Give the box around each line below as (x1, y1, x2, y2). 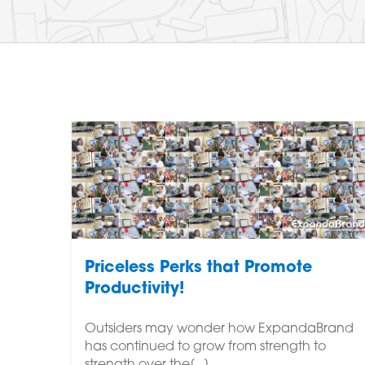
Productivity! (85, 281, 184, 297)
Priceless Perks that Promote (85, 260, 312, 276)
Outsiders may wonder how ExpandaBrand (85, 322, 354, 336)
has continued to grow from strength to (85, 340, 326, 354)
